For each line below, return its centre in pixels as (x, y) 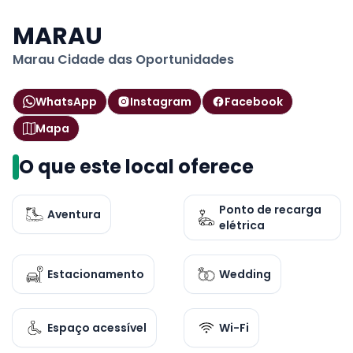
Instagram (161, 102)
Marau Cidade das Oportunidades (123, 59)
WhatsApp (66, 102)
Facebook (254, 102)
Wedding (245, 274)
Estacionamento (96, 274)
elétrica (242, 225)
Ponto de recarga (270, 210)
